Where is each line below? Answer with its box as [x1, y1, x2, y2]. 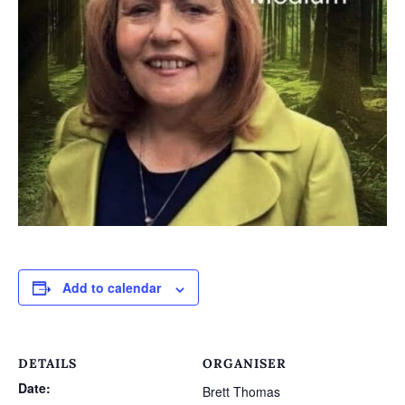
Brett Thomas [202, 382, 280, 401]
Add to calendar [62, 278, 161, 297]
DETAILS [18, 355, 77, 372]
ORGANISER [202, 355, 287, 372]
